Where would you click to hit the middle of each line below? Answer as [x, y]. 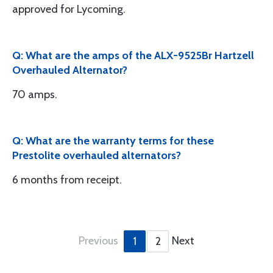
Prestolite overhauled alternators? [97, 155]
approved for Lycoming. [69, 9]
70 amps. [35, 94]
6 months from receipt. [67, 180]
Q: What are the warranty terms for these [113, 141]
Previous [98, 241]
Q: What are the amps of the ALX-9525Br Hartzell [133, 55]
